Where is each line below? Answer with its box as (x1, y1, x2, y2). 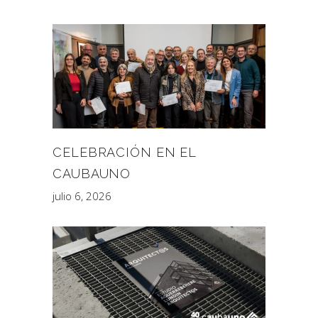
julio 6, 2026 (53, 188, 111, 203)
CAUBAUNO (53, 165, 131, 181)
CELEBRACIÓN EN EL (53, 144, 197, 160)
